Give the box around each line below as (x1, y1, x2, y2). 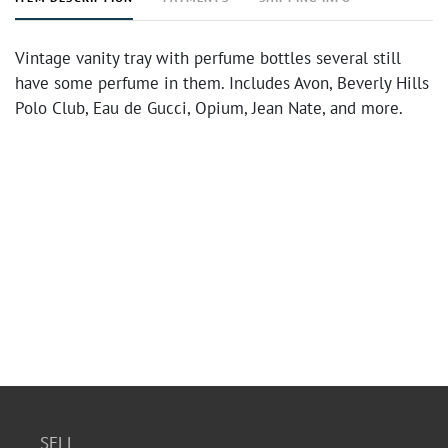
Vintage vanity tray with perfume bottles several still (15, 47, 401, 69)
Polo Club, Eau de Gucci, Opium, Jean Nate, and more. (15, 97, 403, 119)
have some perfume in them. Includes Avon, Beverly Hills (15, 72, 429, 94)
